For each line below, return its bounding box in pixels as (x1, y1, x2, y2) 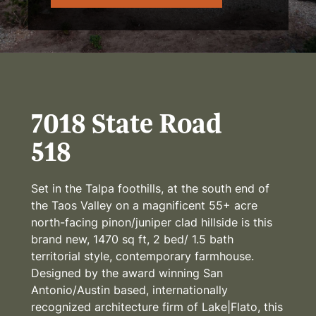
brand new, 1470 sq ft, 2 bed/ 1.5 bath (31, 231, 233, 246)
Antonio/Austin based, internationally (31, 282, 228, 297)
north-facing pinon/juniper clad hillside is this (31, 214, 272, 229)
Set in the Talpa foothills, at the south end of (31, 181, 269, 195)
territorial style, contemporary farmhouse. (31, 248, 254, 263)
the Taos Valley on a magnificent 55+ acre (31, 197, 257, 212)
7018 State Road (31, 107, 222, 140)
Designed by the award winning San (31, 265, 223, 280)
